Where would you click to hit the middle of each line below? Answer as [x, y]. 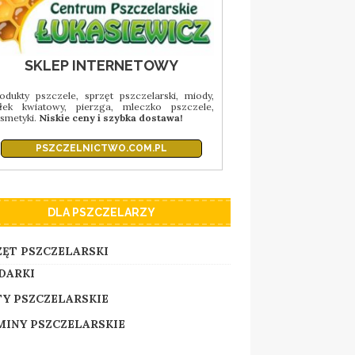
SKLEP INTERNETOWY [101, 65]
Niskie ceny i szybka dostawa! [110, 117]
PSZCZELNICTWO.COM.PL [101, 148]
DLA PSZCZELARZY [101, 212]
